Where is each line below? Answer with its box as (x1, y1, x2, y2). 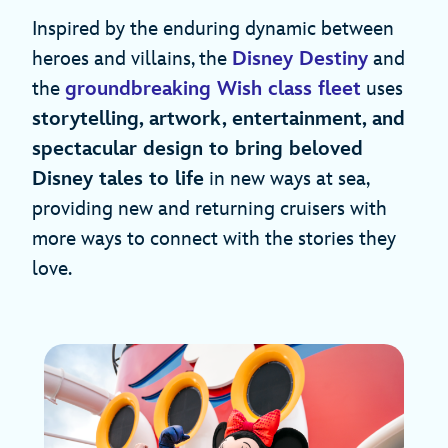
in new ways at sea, (204, 167, 369, 192)
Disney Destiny (232, 47, 368, 72)
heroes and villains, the (32, 47, 232, 72)
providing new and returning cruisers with (32, 197, 387, 222)
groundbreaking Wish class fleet (65, 77, 361, 102)
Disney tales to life (32, 167, 204, 192)
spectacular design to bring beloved (32, 137, 363, 162)
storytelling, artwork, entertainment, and (32, 107, 405, 132)
